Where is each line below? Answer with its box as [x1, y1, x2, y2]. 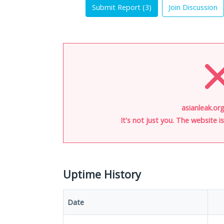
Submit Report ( [92, 2, 145, 12]
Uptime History [63, 167, 141, 181]
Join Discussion [168, 2, 217, 12]
